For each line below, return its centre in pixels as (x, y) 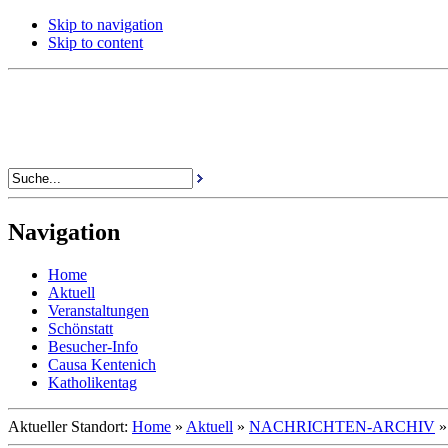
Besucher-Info (93, 346)
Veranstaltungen (98, 310)
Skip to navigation (105, 24)
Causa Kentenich (102, 364)
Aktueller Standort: (70, 426)
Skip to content (95, 42)
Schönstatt (80, 328)
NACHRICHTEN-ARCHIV (342, 426)
